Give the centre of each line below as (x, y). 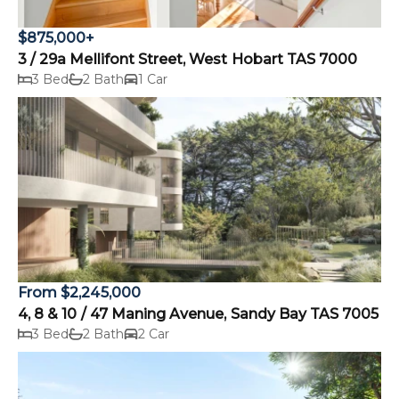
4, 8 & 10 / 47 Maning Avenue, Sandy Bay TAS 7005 (199, 314)
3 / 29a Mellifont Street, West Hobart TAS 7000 (188, 60)
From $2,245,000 (79, 293)
